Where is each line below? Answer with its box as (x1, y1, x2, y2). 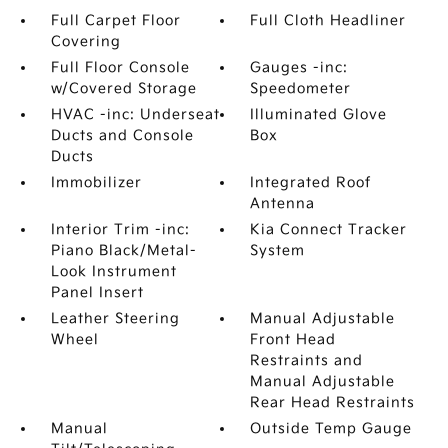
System (250, 242, 306, 259)
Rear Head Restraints (250, 394, 416, 411)
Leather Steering (50, 310, 180, 327)
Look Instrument (50, 263, 177, 280)
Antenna (250, 195, 316, 212)
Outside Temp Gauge (250, 420, 413, 437)
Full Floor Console (50, 59, 190, 76)
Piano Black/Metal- (50, 242, 197, 259)
